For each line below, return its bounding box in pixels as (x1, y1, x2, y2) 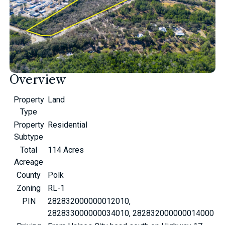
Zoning (17, 183, 41, 193)
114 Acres (48, 145, 84, 155)
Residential (48, 120, 88, 130)
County (17, 170, 41, 180)
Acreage (14, 157, 44, 167)
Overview (10, 72, 66, 87)
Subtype (14, 132, 44, 142)
